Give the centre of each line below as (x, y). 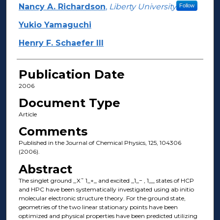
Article (27, 114)
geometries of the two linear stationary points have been (98, 207)
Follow (187, 5)
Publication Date (71, 74)
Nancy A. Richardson (62, 6)
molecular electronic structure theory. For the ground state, (102, 198)
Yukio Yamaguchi (55, 25)
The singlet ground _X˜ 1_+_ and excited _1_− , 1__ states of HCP (106, 180)
